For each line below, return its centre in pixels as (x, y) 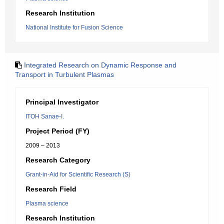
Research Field (51, 189)
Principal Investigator (62, 102)
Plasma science (47, 203)
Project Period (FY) (57, 131)
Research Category (58, 160)
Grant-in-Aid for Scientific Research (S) (78, 174)
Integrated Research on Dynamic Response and (100, 65)
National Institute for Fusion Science (74, 27)
